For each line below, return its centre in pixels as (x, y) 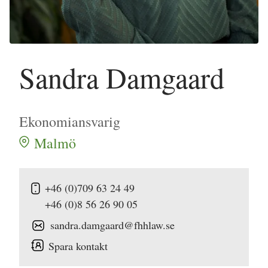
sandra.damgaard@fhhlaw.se (112, 225)
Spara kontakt (78, 246)
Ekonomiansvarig (70, 121)
